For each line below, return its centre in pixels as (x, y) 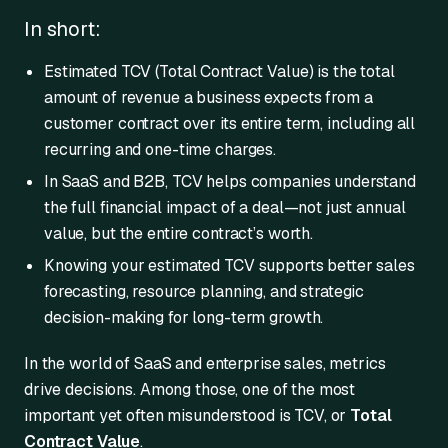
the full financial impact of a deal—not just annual (225, 207)
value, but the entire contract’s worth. (179, 233)
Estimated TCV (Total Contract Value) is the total (219, 71)
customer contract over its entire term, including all (230, 123)
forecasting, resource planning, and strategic (204, 291)
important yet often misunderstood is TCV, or (187, 415)
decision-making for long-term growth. (184, 317)
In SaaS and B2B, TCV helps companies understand (230, 181)
